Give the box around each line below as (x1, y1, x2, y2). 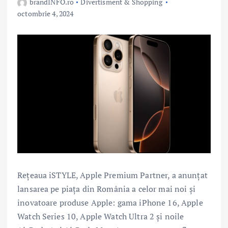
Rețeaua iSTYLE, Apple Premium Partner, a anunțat (17, 169, 208, 181)
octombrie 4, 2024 (17, 9, 74, 19)
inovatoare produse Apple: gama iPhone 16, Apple (17, 197, 203, 209)
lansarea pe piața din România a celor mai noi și (17, 183, 195, 195)
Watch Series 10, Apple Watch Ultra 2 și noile (17, 211, 184, 222)
